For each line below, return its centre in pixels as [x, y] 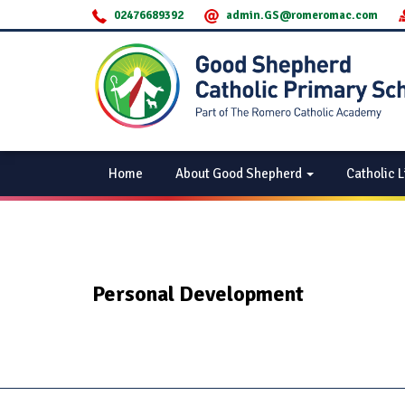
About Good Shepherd [240, 174]
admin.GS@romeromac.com [302, 15]
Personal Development [198, 294]
